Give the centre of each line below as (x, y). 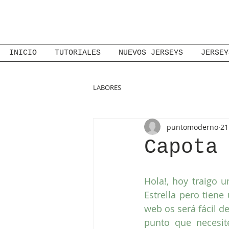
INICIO (23, 53)
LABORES (107, 87)
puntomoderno (192, 127)
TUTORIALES (77, 53)
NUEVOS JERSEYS (151, 53)
